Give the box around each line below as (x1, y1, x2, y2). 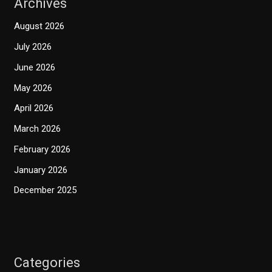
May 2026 (14, 82, 53, 93)
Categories (14, 254, 81, 270)
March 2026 (14, 123, 61, 135)
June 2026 (14, 61, 56, 73)
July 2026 (14, 41, 52, 53)
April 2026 (14, 103, 54, 114)
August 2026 (14, 21, 65, 32)
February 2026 (14, 143, 71, 155)
